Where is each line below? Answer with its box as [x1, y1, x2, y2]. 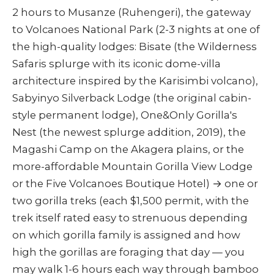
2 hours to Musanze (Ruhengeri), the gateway [12, 6, 251, 19]
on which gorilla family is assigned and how [12, 229, 240, 242]
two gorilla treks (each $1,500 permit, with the [12, 194, 249, 207]
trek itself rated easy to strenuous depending [12, 212, 248, 224]
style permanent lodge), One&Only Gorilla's [12, 109, 237, 122]
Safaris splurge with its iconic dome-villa [12, 57, 221, 70]
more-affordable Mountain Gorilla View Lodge [12, 160, 253, 173]
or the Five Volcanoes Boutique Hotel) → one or [12, 177, 258, 190]
